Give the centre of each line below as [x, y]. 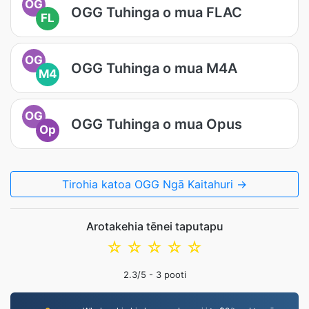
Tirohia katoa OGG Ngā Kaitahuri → [154, 184]
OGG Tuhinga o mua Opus [157, 124]
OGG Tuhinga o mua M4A [154, 68]
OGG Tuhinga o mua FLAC [157, 12]
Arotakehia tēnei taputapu [154, 226]
